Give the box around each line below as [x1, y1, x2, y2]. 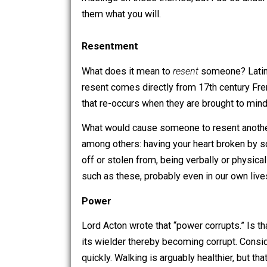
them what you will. [90, 39, 179, 52]
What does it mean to [90, 102, 192, 115]
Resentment [90, 74, 154, 88]
